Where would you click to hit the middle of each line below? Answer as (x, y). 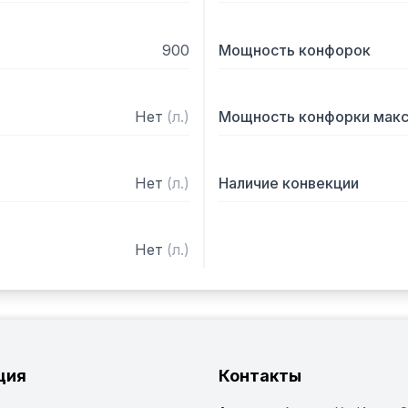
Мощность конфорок (295, 50)
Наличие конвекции (289, 183)
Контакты (260, 376)
